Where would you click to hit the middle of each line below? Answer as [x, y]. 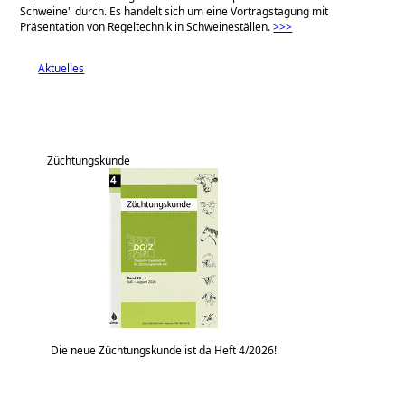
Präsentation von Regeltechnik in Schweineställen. [147, 26]
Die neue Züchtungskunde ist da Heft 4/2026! [164, 350]
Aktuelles [61, 68]
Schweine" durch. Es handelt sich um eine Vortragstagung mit [174, 11]
